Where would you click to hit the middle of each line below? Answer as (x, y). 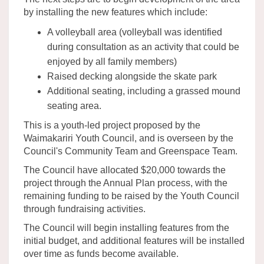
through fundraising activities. (85, 209)
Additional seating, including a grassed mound (144, 91)
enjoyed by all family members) (112, 61)
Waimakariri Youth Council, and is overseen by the (128, 138)
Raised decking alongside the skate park (132, 76)
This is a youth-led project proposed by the (112, 125)
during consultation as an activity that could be (143, 47)
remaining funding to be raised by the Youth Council (131, 196)
